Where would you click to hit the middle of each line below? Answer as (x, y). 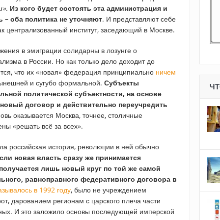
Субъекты (122, 83)
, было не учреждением (109, 190)
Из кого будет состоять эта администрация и (89, 8)
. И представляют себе (139, 19)
